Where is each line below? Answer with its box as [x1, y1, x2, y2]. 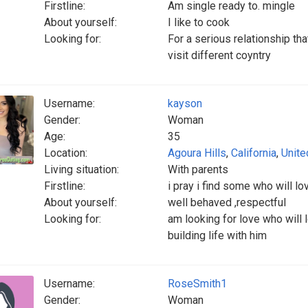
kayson [168, 97, 202, 110]
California [231, 146, 276, 159]
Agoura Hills [168, 146, 226, 159]
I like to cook [168, 16, 230, 29]
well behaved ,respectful [168, 196, 286, 209]
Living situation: [44, 163, 119, 176]
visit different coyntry [168, 49, 271, 62]
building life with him [168, 229, 267, 242]
